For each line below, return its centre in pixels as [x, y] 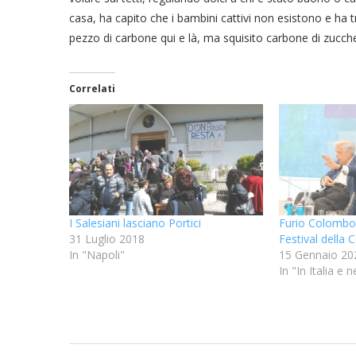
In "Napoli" [97, 254]
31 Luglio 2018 [107, 238]
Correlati [92, 89]
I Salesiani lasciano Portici [135, 222]
